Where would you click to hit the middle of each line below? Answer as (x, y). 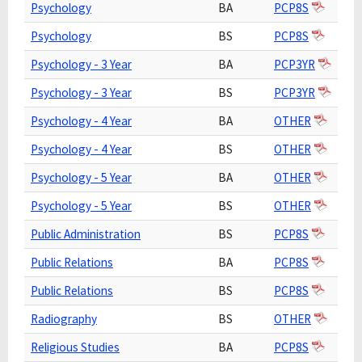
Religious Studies (75, 347)
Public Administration (86, 234)
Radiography (64, 319)
